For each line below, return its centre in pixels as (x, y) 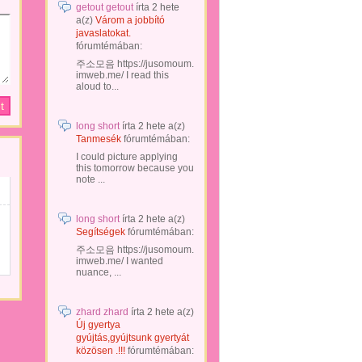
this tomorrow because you (135, 168)
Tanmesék (99, 139)
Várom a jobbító (130, 20)
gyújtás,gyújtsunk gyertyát (133, 338)
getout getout (105, 7)
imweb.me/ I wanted (120, 261)
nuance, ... (99, 272)
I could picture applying (127, 157)
